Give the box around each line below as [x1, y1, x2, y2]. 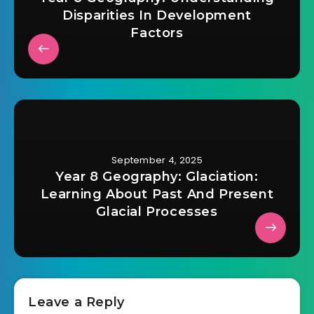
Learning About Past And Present [40, 186, 274, 202]
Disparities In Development [62, 7, 252, 23]
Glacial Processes [96, 203, 218, 219]
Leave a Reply [28, 294, 125, 310]
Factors [130, 25, 184, 41]
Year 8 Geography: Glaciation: [55, 168, 259, 184]
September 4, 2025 [111, 153, 203, 167]
